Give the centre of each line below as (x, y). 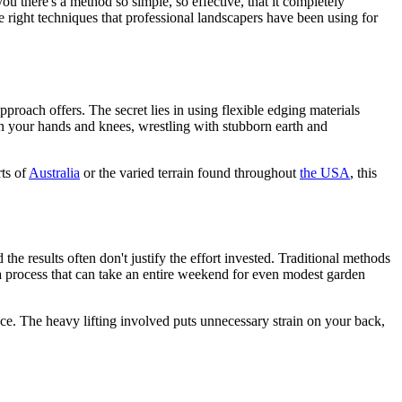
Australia (54, 172)
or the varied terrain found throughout (190, 172)
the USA (325, 172)
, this (363, 172)
